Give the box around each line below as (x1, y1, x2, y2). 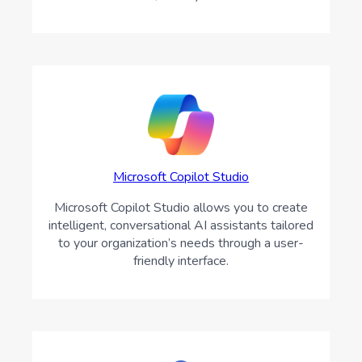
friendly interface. (133, 252, 229, 271)
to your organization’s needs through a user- (58, 234, 304, 253)
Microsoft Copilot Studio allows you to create (54, 199, 308, 217)
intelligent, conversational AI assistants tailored (48, 217, 314, 235)
